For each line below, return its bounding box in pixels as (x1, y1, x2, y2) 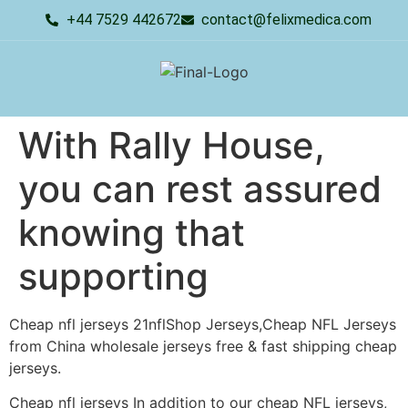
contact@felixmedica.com (201, 11, 372, 28)
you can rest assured (18, 167, 382, 211)
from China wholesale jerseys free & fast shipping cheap (9, 337, 397, 355)
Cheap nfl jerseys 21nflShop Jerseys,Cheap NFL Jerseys (9, 315, 396, 333)
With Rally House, (18, 123, 325, 168)
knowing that (18, 210, 245, 255)
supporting (18, 254, 209, 299)
